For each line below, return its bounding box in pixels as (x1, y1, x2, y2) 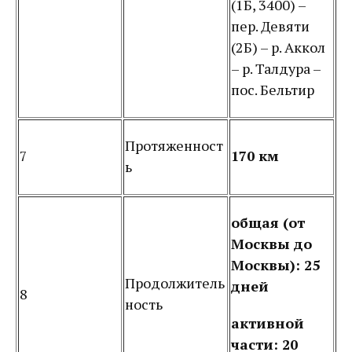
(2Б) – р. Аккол (231, 38, 325, 57)
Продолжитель (125, 273, 225, 292)
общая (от (231, 213, 305, 232)
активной (231, 313, 304, 332)
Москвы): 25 (231, 255, 320, 274)
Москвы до (231, 234, 312, 253)
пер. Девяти (231, 16, 310, 35)
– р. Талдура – (231, 59, 321, 78)
